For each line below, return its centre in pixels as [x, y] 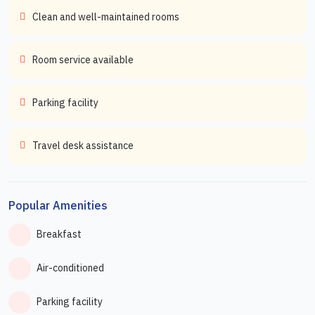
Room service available [83, 59]
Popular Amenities [58, 205]
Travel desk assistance [83, 145]
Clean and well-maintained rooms [106, 17]
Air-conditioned [70, 268]
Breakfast [59, 234]
